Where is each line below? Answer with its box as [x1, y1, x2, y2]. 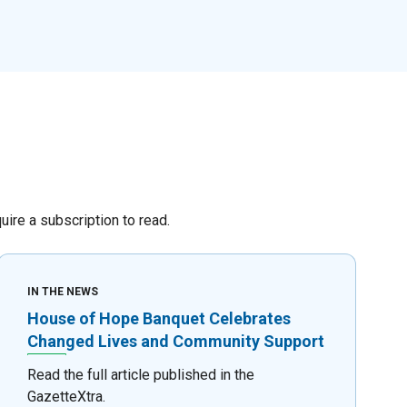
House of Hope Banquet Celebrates [27, 308, 292, 328]
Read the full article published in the [27, 366, 255, 384]
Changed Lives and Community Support [27, 331, 325, 351]
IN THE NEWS [27, 284, 99, 298]
